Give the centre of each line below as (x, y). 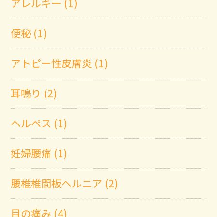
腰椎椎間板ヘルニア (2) (65, 183)
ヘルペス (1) (39, 123)
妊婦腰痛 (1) (39, 153)
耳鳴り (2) (34, 93)
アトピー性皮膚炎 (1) (60, 63)
